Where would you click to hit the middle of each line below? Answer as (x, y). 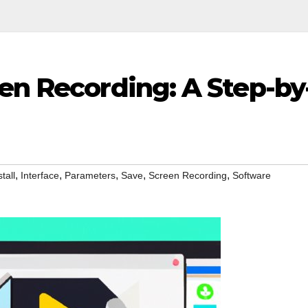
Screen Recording (188, 176)
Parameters (90, 176)
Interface (40, 176)
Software (252, 176)
